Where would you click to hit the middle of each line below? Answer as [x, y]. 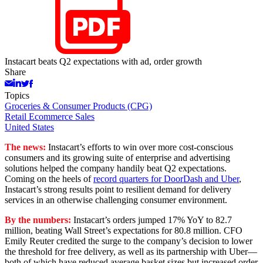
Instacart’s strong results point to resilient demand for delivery [118, 190]
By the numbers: [39, 220]
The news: [26, 147]
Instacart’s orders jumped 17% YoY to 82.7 [153, 220]
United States [29, 127]
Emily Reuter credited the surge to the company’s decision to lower [129, 241]
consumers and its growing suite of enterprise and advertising [117, 158]
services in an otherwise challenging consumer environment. [116, 200]
